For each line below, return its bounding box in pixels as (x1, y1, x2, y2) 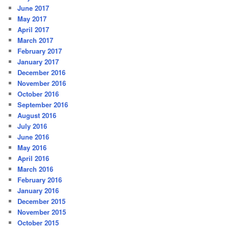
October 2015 (17, 217, 59, 227)
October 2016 (17, 88, 59, 99)
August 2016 (17, 110, 57, 120)
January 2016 (17, 185, 59, 195)
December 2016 (17, 67, 66, 77)
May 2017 (17, 13, 47, 24)
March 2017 (17, 35, 54, 45)
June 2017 (17, 3, 50, 13)
